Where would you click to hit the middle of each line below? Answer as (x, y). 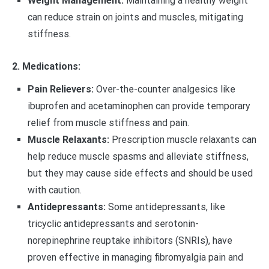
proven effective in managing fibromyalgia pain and (135, 257)
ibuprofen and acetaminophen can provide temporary (139, 106)
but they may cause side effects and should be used (140, 173)
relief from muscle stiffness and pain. (108, 122)
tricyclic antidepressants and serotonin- (113, 223)
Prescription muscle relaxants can (183, 139)
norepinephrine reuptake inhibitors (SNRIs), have (130, 240)
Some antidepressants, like (165, 207)
